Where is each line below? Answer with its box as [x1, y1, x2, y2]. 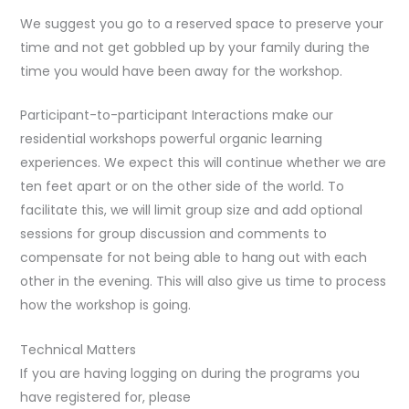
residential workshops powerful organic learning [19, 130, 322, 149]
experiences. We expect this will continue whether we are [19, 153, 386, 173]
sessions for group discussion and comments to [19, 225, 327, 244]
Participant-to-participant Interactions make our [19, 106, 333, 125]
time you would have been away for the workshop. [19, 61, 342, 80]
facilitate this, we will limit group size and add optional [19, 201, 362, 220]
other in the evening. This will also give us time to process [19, 272, 386, 291]
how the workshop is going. [19, 296, 191, 315]
